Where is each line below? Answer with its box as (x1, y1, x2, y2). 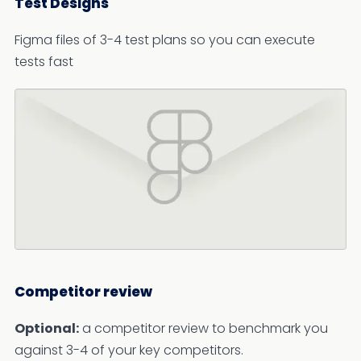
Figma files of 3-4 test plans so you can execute (15, 31, 315, 50)
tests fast (15, 52, 73, 72)
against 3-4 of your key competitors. (15, 340, 243, 359)
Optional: (15, 318, 79, 338)
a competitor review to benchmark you (79, 318, 328, 338)
